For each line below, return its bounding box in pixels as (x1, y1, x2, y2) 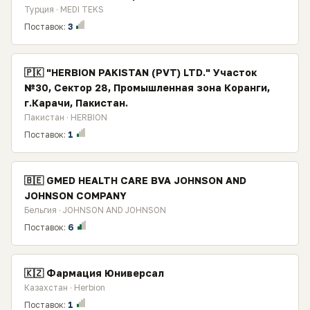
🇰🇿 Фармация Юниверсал (24, 267, 164, 279)
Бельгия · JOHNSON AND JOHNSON (24, 205, 166, 215)
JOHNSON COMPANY (24, 190, 127, 201)
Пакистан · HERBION (24, 112, 107, 122)
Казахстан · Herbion (24, 282, 105, 293)
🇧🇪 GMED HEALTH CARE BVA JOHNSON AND (24, 174, 246, 186)
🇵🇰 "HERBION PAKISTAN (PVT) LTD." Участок (24, 66, 257, 78)
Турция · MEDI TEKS (24, 4, 104, 15)
